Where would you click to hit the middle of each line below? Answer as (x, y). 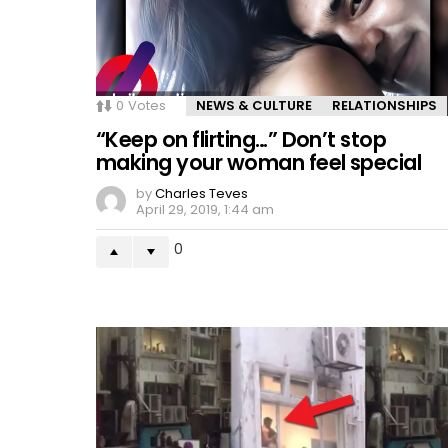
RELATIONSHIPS (384, 105)
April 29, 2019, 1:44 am (205, 209)
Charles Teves (201, 193)
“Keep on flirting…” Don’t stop (241, 139)
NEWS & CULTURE (254, 105)
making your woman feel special (259, 162)
